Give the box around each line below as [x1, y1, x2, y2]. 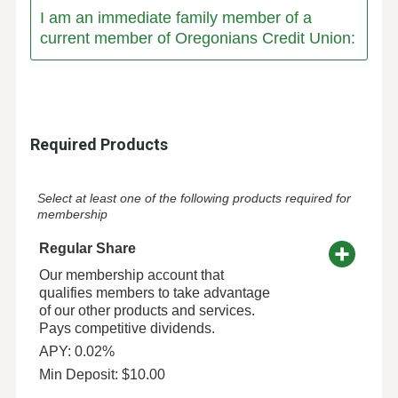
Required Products [29, 135, 168, 155]
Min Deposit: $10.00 [38, 367, 165, 383]
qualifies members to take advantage [38, 285, 270, 301]
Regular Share [38, 241, 136, 257]
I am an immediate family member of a [39, 9, 312, 28]
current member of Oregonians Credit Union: [39, 29, 355, 48]
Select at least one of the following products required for [36, 191, 351, 206]
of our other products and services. [38, 303, 255, 319]
